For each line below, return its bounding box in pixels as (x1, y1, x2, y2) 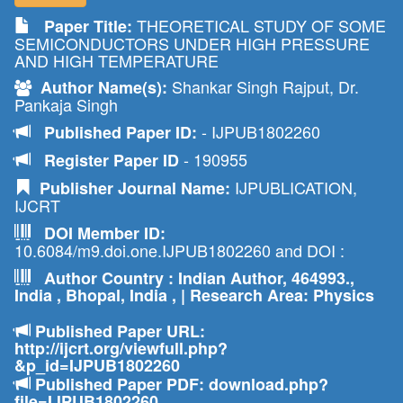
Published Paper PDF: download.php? (31, 372, 328, 396)
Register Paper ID (44, 148, 184, 172)
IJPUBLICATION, (230, 175, 357, 199)
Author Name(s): (31, 76, 167, 99)
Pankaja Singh (14, 93, 118, 116)
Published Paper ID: (31, 121, 201, 144)
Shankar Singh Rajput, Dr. (167, 75, 359, 98)
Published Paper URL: (31, 319, 205, 343)
